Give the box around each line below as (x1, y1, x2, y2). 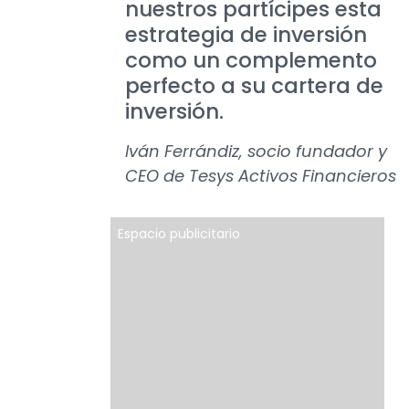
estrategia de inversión (125, 20, 367, 49)
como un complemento (125, 46, 377, 75)
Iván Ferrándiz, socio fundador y (125, 140, 387, 163)
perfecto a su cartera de (125, 71, 383, 100)
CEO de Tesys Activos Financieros (125, 164, 396, 187)
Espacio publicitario (118, 225, 240, 243)
